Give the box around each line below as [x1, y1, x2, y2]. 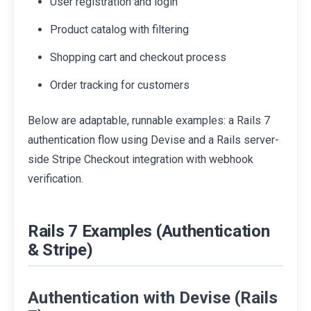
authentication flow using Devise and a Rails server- [28, 133, 279, 146]
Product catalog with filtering [50, 22, 189, 36]
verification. [28, 171, 83, 185]
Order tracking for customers [50, 78, 190, 92]
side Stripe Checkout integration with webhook [28, 152, 253, 166]
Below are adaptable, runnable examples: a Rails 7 [28, 113, 270, 127]
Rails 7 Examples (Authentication [28, 221, 270, 241]
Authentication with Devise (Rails [28, 287, 278, 308]
